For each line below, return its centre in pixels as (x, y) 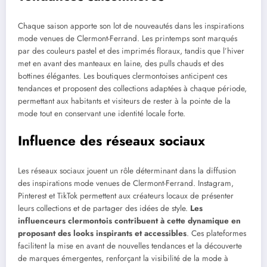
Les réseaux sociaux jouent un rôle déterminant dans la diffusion (127, 170)
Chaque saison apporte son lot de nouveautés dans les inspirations (131, 26)
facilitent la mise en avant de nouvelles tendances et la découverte (130, 246)
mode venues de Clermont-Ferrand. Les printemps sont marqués (128, 38)
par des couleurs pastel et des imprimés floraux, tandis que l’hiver (131, 51)
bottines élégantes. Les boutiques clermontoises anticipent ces (122, 76)
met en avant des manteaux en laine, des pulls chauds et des (121, 63)
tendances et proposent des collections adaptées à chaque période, (132, 88)
